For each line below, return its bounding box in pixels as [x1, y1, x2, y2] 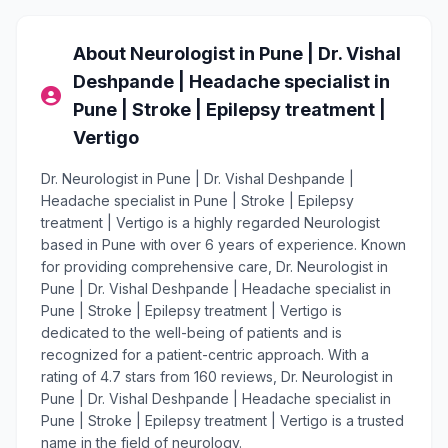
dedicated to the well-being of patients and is [41, 324, 342, 341]
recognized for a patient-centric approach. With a [41, 346, 369, 363]
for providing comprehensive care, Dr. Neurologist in [41, 258, 388, 275]
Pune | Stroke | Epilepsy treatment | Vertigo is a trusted [41, 412, 404, 429]
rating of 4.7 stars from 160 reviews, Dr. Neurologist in [41, 368, 393, 385]
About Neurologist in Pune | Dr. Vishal [73, 43, 401, 64]
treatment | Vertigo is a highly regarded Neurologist [41, 214, 380, 231]
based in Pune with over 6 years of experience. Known [41, 236, 406, 253]
